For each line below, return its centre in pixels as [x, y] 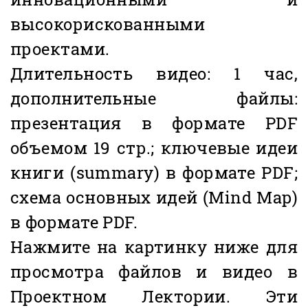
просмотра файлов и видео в [154, 272]
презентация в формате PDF [154, 123]
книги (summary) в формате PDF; [154, 173]
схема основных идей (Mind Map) [154, 198]
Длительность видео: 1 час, [154, 74]
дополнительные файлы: [154, 99]
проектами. [60, 49]
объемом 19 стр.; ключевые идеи [154, 148]
